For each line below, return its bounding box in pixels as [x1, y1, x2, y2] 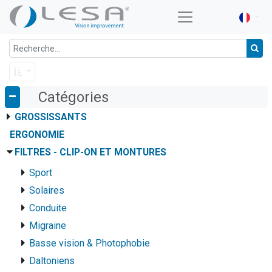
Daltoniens [29, 254, 75, 267]
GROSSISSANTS [14, 110, 87, 123]
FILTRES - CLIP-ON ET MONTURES [14, 146, 166, 158]
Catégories [38, 88, 109, 106]
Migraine [29, 219, 66, 231]
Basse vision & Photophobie [29, 237, 150, 249]
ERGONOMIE [9, 128, 64, 140]
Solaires [29, 184, 64, 196]
